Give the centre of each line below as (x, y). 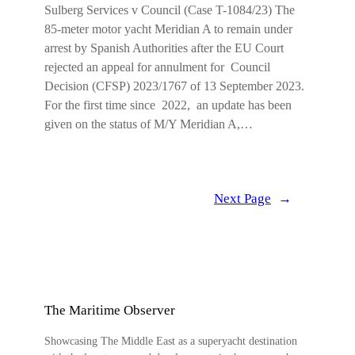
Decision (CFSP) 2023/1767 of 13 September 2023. (174, 86)
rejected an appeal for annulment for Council (157, 67)
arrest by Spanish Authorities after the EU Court (164, 48)
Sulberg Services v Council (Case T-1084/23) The (170, 10)
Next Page (242, 199)
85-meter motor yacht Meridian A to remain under (168, 29)
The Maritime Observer (110, 311)
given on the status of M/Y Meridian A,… (149, 124)
